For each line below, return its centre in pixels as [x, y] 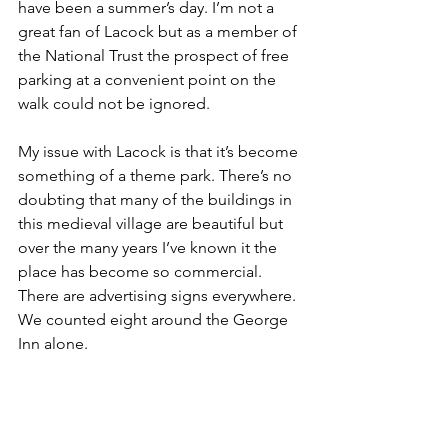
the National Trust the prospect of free [155, 55]
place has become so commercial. [142, 271]
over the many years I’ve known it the [149, 247]
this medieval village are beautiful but [152, 223]
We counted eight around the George [155, 319]
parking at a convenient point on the [149, 79]
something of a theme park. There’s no [157, 175]
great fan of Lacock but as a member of [159, 31]
